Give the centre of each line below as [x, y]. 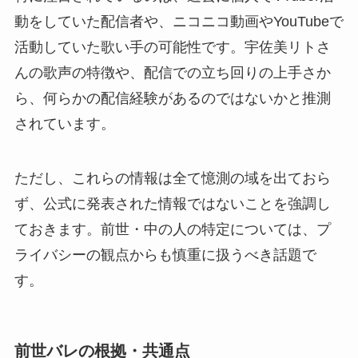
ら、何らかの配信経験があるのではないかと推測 [172, 98]
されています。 [64, 123]
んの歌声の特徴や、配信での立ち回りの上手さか [172, 72]
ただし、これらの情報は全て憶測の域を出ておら [172, 178]
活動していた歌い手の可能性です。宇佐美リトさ [172, 47]
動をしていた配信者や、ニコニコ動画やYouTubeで [179, 21]
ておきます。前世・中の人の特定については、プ [172, 229]
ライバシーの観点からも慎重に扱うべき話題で [165, 255]
